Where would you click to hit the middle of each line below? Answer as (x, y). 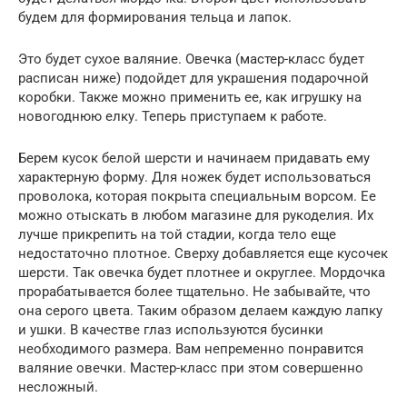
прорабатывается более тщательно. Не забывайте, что (194, 292)
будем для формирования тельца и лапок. (155, 18)
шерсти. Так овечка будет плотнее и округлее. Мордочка (202, 273)
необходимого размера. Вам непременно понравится (191, 349)
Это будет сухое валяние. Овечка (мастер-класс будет (191, 60)
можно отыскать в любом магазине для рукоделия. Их (196, 216)
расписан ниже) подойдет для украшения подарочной (194, 79)
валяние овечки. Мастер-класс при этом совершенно (191, 368)
